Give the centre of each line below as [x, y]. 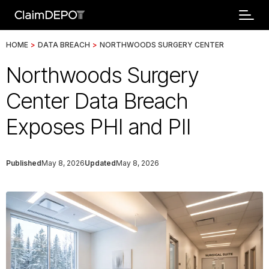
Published [24, 163]
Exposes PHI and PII [98, 127]
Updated [100, 163]
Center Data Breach [97, 101]
